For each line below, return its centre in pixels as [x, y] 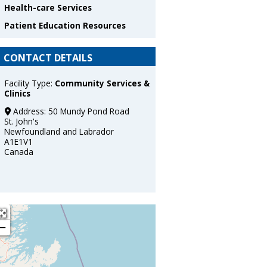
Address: [30, 111]
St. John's [22, 122]
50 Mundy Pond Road [89, 111]
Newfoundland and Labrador [59, 132]
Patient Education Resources [65, 25]
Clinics [18, 94]
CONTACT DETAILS [48, 58]
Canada [19, 152]
